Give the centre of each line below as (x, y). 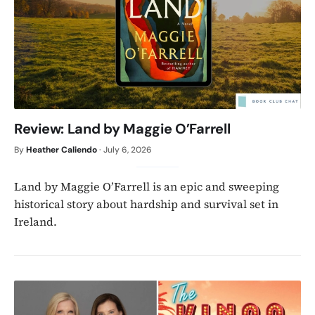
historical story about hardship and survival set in (146, 204)
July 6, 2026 (128, 149)
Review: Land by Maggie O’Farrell (122, 128)
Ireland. (36, 221)
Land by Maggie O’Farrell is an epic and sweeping (147, 186)
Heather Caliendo (62, 149)
